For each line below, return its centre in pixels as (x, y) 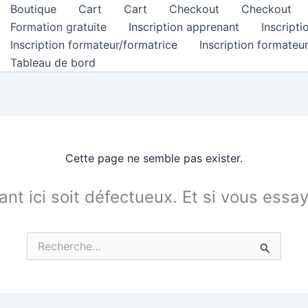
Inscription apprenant (184, 27)
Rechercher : (55, 246)
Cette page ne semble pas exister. (154, 158)
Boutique (33, 9)
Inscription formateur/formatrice (94, 45)
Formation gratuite (58, 27)
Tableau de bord (53, 63)
